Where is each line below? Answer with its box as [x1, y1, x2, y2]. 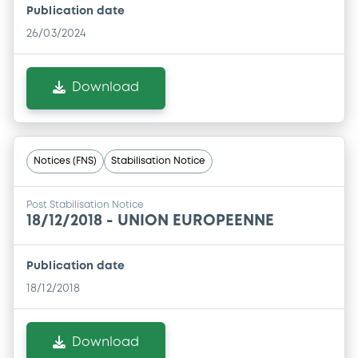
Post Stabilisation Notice [26, 201, 144, 210]
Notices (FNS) [34, 157, 97, 166]
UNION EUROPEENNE [117, 214, 274, 229]
